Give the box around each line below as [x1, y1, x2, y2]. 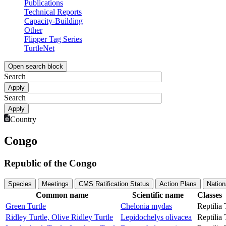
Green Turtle [6, 201, 46, 210]
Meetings [42, 180, 69, 188]
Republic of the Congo [4, 157, 97, 168]
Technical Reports [24, 8, 82, 17]
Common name [36, 190, 88, 199]
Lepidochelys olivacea [121, 212, 192, 221]
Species [8, 180, 32, 188]
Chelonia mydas [121, 201, 172, 210]
